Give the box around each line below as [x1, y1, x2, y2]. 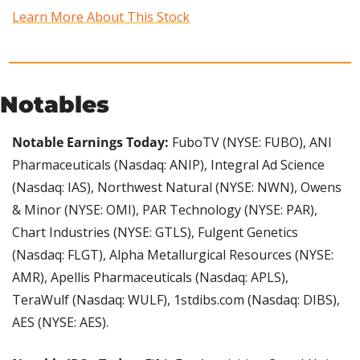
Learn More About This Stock [12, 8, 190, 27]
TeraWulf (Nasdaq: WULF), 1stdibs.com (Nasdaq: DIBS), [12, 291, 340, 309]
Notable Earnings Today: [12, 133, 172, 152]
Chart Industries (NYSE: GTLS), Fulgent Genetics [12, 223, 298, 242]
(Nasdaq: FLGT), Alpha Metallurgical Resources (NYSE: [12, 246, 333, 264]
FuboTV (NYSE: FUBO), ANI [172, 133, 332, 152]
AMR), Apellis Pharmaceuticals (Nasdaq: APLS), [12, 268, 288, 287]
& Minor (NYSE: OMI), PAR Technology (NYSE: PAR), [12, 201, 317, 219]
